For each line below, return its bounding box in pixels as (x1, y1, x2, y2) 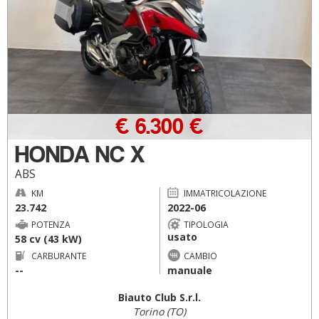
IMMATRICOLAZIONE (183, 187, 266, 199)
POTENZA (31, 218, 70, 230)
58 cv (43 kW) (15, 231, 82, 246)
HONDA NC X (15, 140, 145, 169)
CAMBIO (183, 249, 217, 261)
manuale (167, 263, 212, 277)
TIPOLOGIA (183, 218, 229, 230)
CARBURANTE (31, 249, 86, 261)
